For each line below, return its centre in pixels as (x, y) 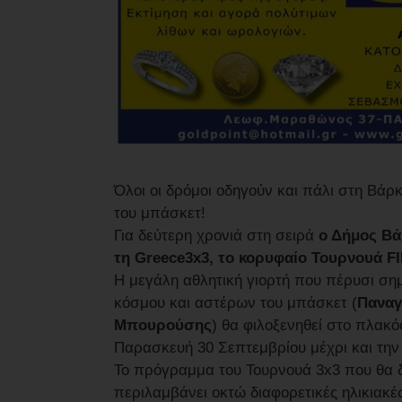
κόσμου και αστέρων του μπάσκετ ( (236, 302)
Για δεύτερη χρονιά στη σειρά (216, 235)
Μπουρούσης (163, 325)
